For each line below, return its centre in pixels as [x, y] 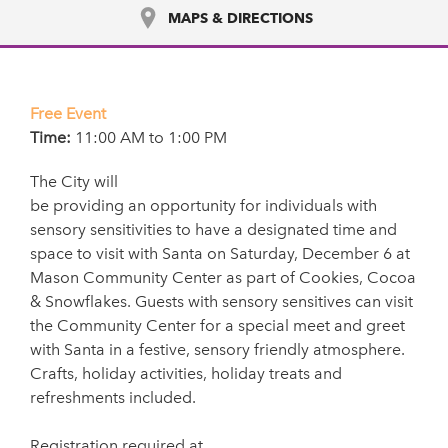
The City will [74, 181]
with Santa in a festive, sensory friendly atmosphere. [217, 349]
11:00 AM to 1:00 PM [151, 137]
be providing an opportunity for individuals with [203, 205]
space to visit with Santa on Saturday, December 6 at [220, 253]
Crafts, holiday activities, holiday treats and [186, 373]
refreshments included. [113, 397]
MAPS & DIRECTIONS [240, 18]
